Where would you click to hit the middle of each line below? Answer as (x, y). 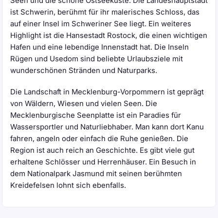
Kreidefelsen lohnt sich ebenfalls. (68, 186)
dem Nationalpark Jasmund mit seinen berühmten (96, 174)
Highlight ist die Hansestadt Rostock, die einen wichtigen (109, 36)
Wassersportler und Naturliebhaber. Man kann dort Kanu (107, 127)
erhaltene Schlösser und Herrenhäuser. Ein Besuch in (103, 162)
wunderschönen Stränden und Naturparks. (84, 71)
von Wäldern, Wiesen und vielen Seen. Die (84, 104)
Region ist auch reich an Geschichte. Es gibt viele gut (102, 151)
